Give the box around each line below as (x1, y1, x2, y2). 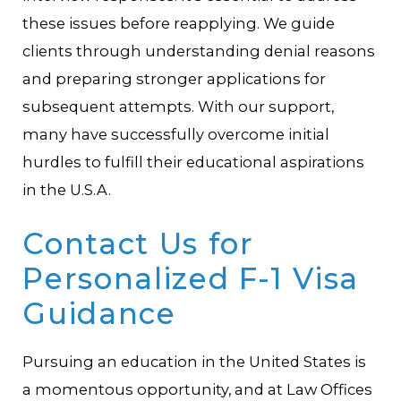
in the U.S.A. (22, 180, 112, 199)
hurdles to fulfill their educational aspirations (22, 152, 365, 171)
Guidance (22, 294, 176, 331)
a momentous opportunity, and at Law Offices (22, 380, 373, 399)
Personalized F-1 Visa (22, 260, 359, 296)
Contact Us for (22, 225, 254, 261)
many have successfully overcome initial (22, 124, 330, 143)
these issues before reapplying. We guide (22, 13, 336, 32)
